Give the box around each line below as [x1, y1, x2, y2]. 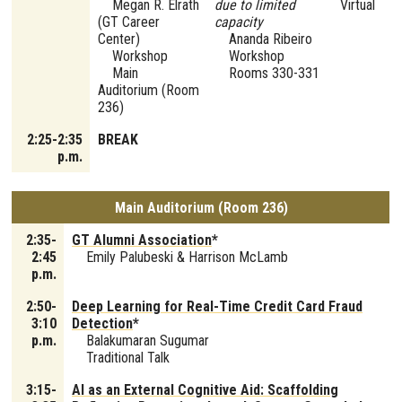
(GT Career [98, 13, 160, 31]
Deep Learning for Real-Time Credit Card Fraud [72, 298, 363, 316]
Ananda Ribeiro [214, 31, 312, 48]
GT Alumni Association [72, 232, 212, 249]
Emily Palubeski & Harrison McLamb [72, 249, 288, 267]
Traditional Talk [72, 349, 170, 367]
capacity [214, 13, 263, 31]
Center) [98, 31, 140, 48]
